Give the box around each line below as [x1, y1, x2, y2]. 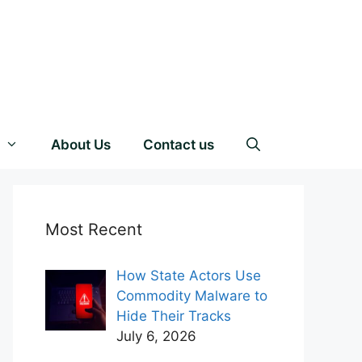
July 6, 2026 [116, 328, 196, 344]
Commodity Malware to [116, 288, 267, 304]
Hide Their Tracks [116, 308, 231, 324]
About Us [51, 137, 111, 153]
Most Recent [45, 220, 142, 239]
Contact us [143, 137, 214, 153]
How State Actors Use [116, 267, 261, 284]
